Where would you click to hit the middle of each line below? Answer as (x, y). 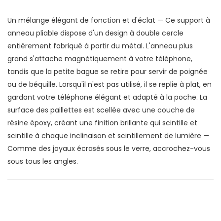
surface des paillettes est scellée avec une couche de (101, 110)
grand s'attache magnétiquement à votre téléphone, (100, 59)
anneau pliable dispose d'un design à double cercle (95, 33)
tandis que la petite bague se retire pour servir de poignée (108, 72)
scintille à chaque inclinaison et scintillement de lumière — (108, 136)
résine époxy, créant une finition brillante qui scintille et (102, 123)
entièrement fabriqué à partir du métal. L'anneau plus (100, 46)
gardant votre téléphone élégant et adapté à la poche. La (107, 97)
